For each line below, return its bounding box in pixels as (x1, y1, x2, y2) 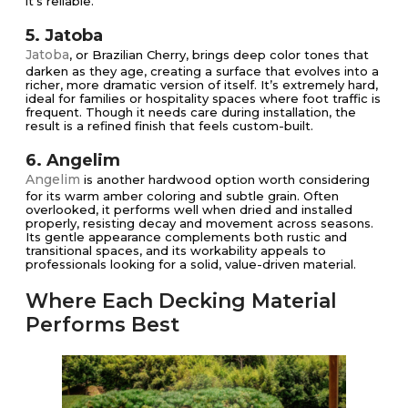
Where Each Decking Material (25, 288, 337, 313)
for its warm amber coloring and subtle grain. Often (25, 188, 339, 203)
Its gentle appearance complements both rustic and (25, 229, 347, 244)
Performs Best (25, 311, 179, 337)
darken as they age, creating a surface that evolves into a (25, 63, 379, 78)
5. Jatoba (25, 25, 103, 46)
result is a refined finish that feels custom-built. (25, 117, 313, 133)
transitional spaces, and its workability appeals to (25, 242, 326, 258)
